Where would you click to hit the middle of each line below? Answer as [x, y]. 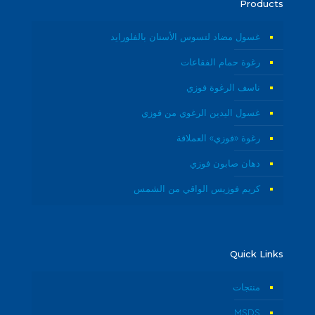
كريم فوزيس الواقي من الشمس [197, 188]
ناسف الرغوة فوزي [223, 87]
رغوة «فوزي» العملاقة [218, 137]
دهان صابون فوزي [225, 163]
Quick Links [257, 253]
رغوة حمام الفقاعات [220, 62]
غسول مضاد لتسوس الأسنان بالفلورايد [185, 36]
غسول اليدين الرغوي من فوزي [201, 112]
